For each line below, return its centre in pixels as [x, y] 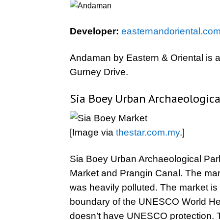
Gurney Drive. [99, 72]
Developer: [94, 31]
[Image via [93, 132]
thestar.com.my [148, 132]
